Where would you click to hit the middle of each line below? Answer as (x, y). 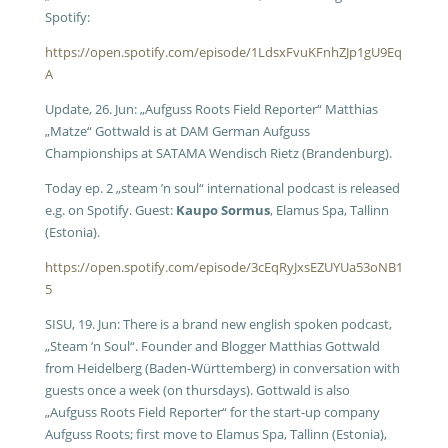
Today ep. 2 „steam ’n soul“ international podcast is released (222, 188)
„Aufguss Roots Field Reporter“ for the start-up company (212, 412)
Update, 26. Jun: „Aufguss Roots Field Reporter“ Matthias (211, 109)
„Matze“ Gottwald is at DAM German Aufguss (177, 131)
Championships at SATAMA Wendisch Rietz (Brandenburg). (218, 153)
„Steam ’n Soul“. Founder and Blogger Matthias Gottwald (212, 346)
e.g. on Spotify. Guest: (110, 210)
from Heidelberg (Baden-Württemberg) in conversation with (222, 368)
